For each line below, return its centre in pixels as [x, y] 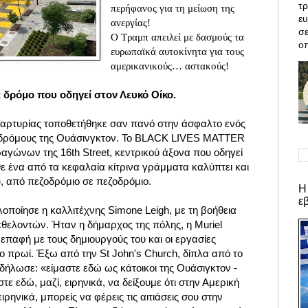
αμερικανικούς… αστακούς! [172, 66]
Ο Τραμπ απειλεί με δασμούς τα [178, 37]
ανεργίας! [131, 23]
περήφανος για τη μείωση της [173, 8]
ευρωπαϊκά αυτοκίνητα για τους [178, 52]
